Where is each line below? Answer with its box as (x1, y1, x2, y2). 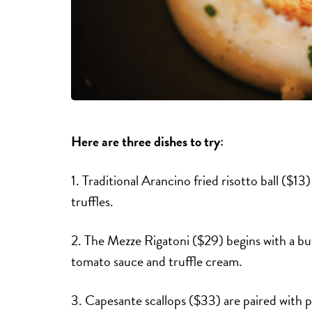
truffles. (71, 191, 116, 212)
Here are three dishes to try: (71, 131, 224, 153)
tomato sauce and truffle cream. (71, 251, 242, 272)
